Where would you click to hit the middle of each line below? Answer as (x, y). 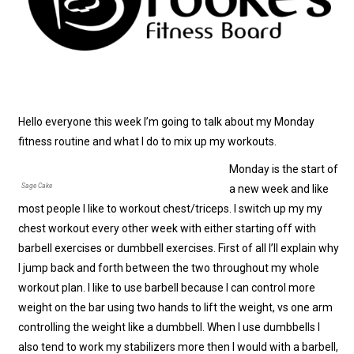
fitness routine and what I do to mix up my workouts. (148, 142)
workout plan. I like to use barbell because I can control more (167, 288)
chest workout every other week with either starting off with (168, 229)
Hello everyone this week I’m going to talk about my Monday (167, 122)
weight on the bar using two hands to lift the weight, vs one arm (176, 308)
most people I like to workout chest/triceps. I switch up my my (171, 209)
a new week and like (279, 189)
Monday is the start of (284, 169)
